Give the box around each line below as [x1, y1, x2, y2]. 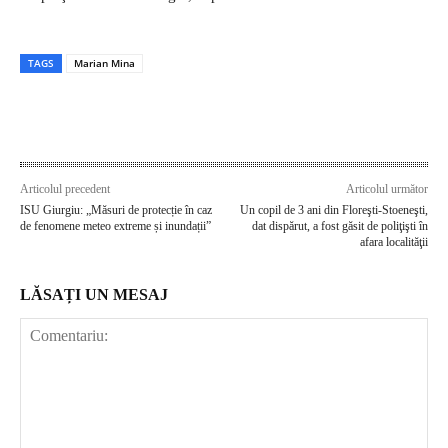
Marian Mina [74, 55, 135, 70]
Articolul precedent [20, 181, 110, 196]
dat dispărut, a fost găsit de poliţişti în [251, 218, 428, 233]
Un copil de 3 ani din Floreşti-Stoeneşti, [239, 202, 428, 217]
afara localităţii [359, 234, 428, 249]
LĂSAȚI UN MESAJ [20, 285, 168, 303]
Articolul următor [345, 181, 428, 196]
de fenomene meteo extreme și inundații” [20, 218, 211, 233]
